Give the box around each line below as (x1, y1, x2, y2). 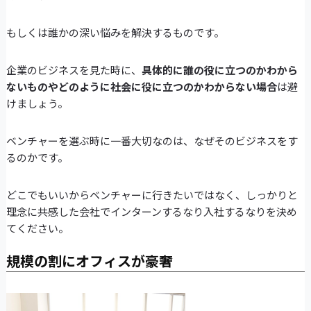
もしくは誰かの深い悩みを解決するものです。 (6, 25, 224, 40)
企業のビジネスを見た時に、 (6, 62, 142, 78)
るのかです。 (6, 150, 68, 165)
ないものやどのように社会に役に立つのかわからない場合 (6, 79, 277, 94)
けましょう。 (6, 96, 68, 111)
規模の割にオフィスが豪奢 (6, 251, 173, 271)
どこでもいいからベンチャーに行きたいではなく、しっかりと (6, 187, 298, 203)
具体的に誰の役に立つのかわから (141, 62, 298, 78)
